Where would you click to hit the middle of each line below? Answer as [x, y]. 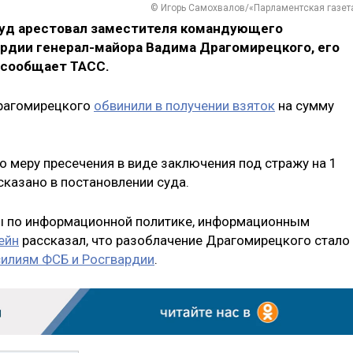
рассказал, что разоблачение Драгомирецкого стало [184, 240]
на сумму [305, 105]
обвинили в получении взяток [184, 105]
